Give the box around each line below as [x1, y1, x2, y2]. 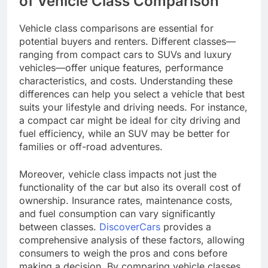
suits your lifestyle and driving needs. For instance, [19, 100, 248, 113]
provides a [160, 220, 211, 233]
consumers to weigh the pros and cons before [19, 246, 227, 259]
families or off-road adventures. [19, 140, 163, 153]
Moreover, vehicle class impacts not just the [19, 167, 217, 180]
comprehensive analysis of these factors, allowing [19, 233, 245, 246]
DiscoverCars [99, 220, 160, 233]
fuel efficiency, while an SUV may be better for [19, 127, 230, 139]
